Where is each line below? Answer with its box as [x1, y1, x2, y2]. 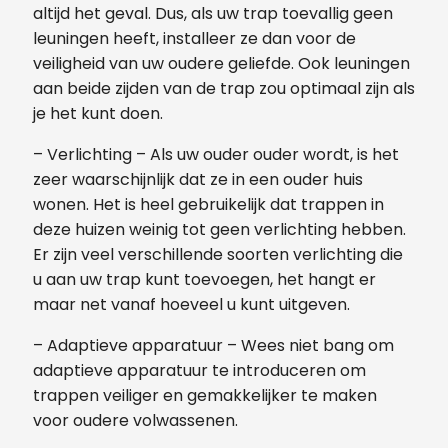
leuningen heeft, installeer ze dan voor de [33, 26, 356, 50]
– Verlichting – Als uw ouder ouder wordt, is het [33, 142, 399, 166]
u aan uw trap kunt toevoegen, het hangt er [33, 267, 376, 291]
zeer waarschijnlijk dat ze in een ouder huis [33, 167, 363, 191]
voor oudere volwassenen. [33, 408, 238, 432]
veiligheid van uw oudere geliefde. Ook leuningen [33, 51, 410, 75]
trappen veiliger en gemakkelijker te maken [33, 383, 377, 407]
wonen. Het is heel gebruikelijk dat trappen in [33, 192, 384, 216]
